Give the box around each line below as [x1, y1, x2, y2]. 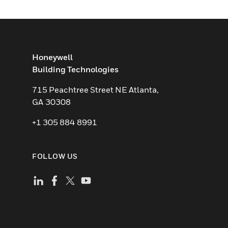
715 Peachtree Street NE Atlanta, [32, 84, 159, 95]
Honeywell [32, 52, 73, 63]
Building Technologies [32, 64, 119, 75]
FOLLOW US [32, 152, 78, 161]
